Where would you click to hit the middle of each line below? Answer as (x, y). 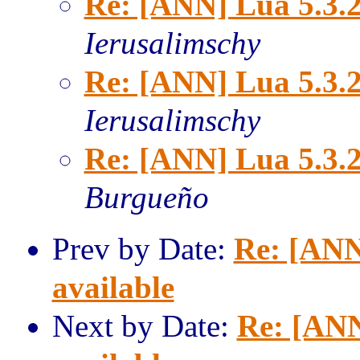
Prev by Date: (143, 249)
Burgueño (146, 197)
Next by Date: (144, 326)
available (113, 287)
